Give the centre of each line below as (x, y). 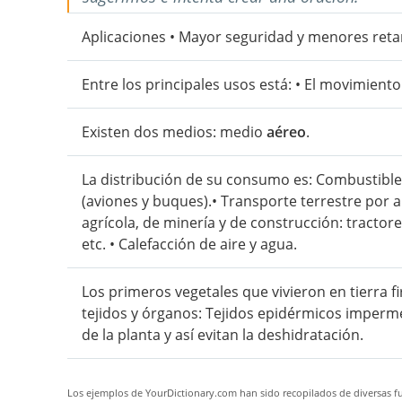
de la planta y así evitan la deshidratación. (223, 335)
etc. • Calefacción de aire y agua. (189, 244)
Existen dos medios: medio (174, 132)
